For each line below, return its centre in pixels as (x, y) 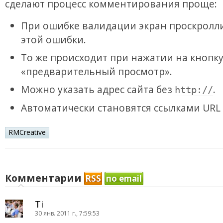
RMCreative (27, 132)
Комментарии (45, 178)
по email (124, 178)
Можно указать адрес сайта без (98, 89)
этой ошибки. (54, 40)
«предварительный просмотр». (97, 71)
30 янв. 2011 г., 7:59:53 (67, 213)
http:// (194, 90)
